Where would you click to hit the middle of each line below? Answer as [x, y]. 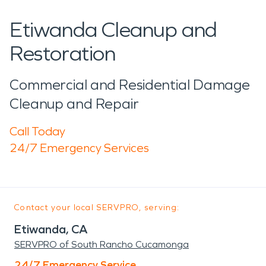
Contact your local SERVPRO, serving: [97, 207]
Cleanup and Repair [74, 104]
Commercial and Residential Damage [130, 85]
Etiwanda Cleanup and [114, 30]
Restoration [63, 53]
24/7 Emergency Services [79, 148]
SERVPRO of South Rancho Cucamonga [102, 244]
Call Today [37, 131]
